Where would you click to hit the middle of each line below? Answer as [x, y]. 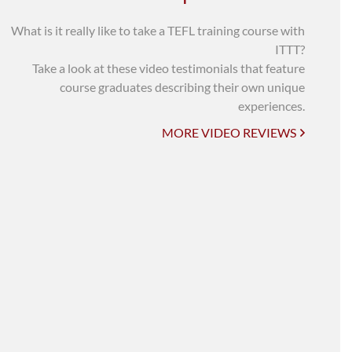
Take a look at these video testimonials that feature [169, 68]
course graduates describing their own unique [182, 87]
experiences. [271, 106]
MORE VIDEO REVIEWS [229, 132]
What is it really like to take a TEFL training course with [158, 30]
